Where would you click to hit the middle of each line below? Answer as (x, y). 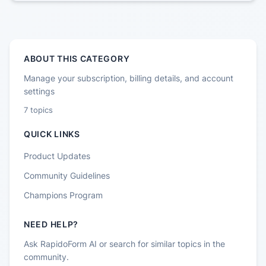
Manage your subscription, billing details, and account (129, 78)
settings (39, 91)
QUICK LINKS (52, 134)
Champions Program (63, 195)
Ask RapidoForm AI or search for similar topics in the (124, 244)
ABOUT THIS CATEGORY (77, 59)
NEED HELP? (51, 224)
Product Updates (57, 156)
